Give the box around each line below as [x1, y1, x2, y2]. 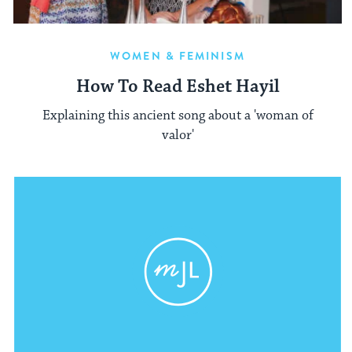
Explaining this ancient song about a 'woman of [42, 106, 313, 124]
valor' [161, 126, 194, 144]
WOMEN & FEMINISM [110, 47, 245, 64]
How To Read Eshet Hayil [75, 75, 280, 98]
